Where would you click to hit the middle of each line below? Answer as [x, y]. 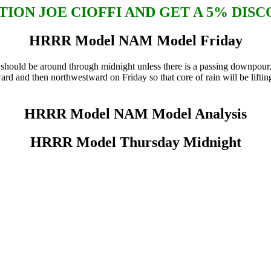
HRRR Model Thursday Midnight [135, 142]
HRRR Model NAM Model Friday [135, 41]
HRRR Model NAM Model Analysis [135, 114]
